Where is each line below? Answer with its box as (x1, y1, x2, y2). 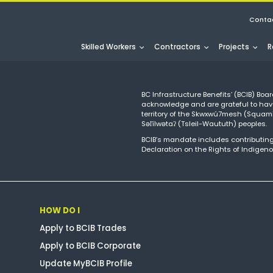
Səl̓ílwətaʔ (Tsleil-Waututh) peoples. (141, 118, 267, 129)
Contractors (154, 41, 200, 52)
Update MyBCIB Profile (40, 258, 133, 270)
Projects (218, 41, 249, 52)
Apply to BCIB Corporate (40, 240, 141, 252)
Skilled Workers (80, 41, 136, 52)
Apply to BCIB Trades (40, 222, 127, 235)
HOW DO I (40, 205, 80, 217)
